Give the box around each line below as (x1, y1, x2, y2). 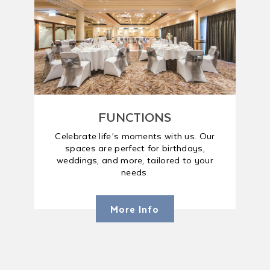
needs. (121, 165, 149, 179)
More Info (110, 201, 160, 216)
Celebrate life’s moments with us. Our (55, 128, 215, 143)
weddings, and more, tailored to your (57, 152, 213, 167)
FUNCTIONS (98, 107, 172, 127)
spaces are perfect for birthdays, (65, 140, 205, 155)
